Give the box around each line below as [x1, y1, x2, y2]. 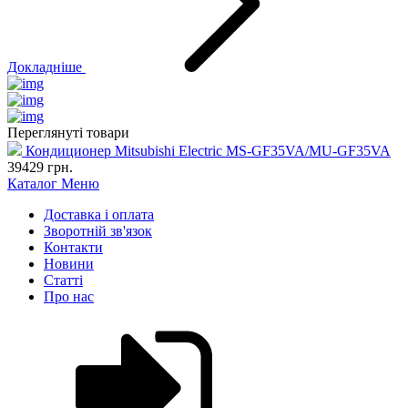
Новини [44, 255, 94, 271]
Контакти [44, 239, 103, 255]
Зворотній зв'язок [44, 222, 152, 239]
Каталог [7, 175, 61, 191]
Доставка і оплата [44, 206, 154, 222]
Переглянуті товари [7, 124, 129, 140]
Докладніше [7, 58, 86, 75]
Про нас [44, 288, 94, 304]
